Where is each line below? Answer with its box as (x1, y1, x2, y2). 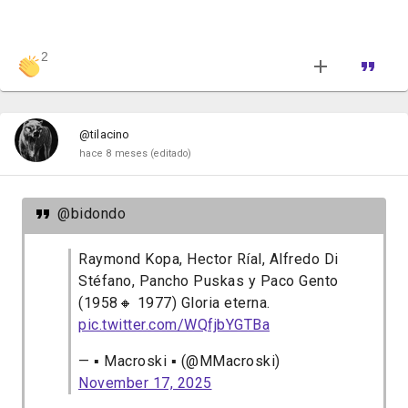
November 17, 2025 (78, 374, 212, 393)
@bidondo (57, 205, 126, 223)
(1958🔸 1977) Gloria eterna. (78, 294, 270, 312)
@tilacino (79, 127, 130, 141)
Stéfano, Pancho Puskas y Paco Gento (78, 272, 339, 291)
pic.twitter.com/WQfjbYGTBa (78, 316, 270, 334)
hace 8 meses (79, 147, 148, 159)
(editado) (150, 147, 192, 159)
